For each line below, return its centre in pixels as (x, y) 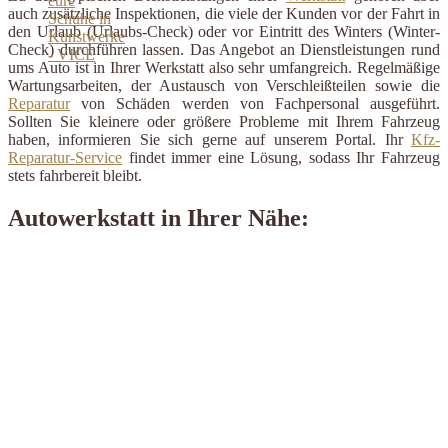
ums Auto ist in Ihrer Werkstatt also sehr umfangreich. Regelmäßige (224, 68)
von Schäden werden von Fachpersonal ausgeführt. (255, 104)
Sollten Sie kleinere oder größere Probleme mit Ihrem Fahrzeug (224, 122)
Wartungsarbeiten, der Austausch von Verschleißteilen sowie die (224, 86)
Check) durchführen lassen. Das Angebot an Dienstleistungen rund (224, 50)
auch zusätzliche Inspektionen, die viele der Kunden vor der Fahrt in (224, 14)
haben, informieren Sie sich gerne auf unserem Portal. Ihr (209, 140)
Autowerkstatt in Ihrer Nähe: (158, 218)
